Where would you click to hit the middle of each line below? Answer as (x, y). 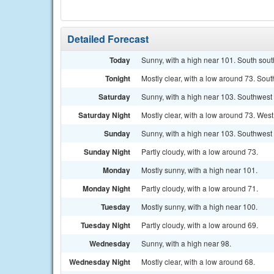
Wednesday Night (100, 262)
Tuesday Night (106, 225)
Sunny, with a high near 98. (186, 243)
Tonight (118, 78)
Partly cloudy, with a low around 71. (200, 188)
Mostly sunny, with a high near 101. (199, 170)
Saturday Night (104, 115)
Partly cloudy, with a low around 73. (200, 151)
